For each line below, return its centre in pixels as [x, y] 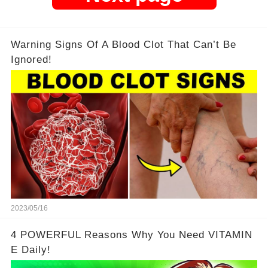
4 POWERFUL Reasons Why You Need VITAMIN [131, 234]
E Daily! [31, 249]
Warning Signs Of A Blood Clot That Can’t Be [123, 44]
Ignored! [31, 59]
